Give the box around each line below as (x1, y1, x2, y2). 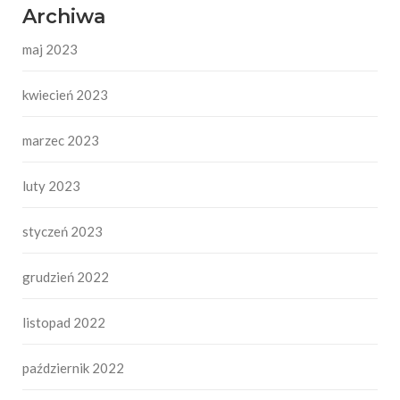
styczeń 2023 (22, 223, 103, 240)
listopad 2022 (22, 314, 105, 331)
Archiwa (22, 4, 105, 29)
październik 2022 (22, 360, 124, 377)
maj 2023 (22, 41, 78, 58)
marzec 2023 (22, 132, 99, 149)
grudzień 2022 (22, 269, 109, 286)
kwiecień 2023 (22, 87, 108, 104)
